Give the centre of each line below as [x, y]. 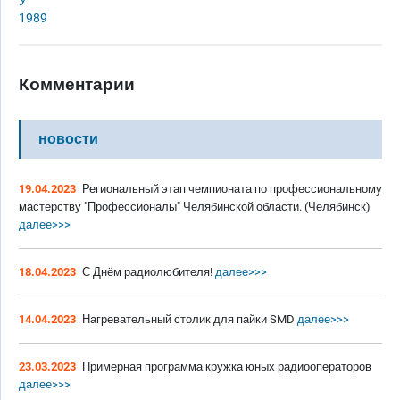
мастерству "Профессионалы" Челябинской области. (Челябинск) [195, 206]
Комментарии [77, 84]
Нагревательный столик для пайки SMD [188, 319]
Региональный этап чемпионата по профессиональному [232, 188]
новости [68, 138]
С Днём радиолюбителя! [147, 271]
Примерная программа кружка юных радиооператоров [227, 366]
